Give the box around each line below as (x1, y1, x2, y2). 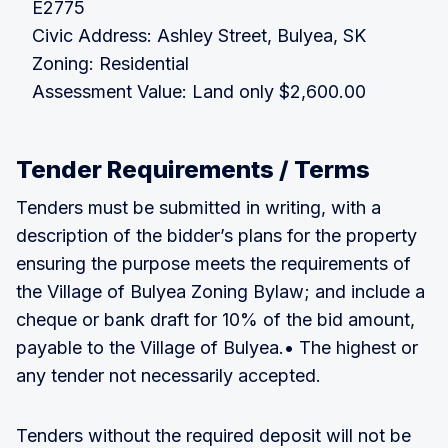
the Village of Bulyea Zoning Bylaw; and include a (16, 280, 425, 302)
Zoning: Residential (32, 52, 189, 74)
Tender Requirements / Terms (16, 154, 370, 184)
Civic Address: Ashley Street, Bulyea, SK (32, 24, 366, 46)
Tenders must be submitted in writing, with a (16, 196, 381, 218)
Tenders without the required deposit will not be (16, 424, 411, 446)
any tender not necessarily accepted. (16, 364, 321, 386)
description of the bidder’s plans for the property (16, 224, 417, 246)
